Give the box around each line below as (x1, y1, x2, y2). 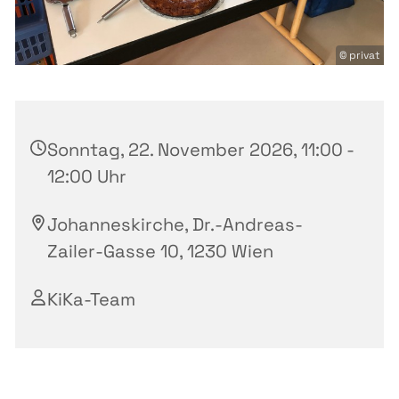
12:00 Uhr (47, 165, 126, 189)
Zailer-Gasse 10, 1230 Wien (47, 240, 273, 264)
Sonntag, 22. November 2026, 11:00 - (47, 138, 354, 162)
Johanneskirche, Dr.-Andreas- (47, 213, 303, 237)
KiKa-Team (47, 288, 135, 312)
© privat (339, 48, 380, 63)
